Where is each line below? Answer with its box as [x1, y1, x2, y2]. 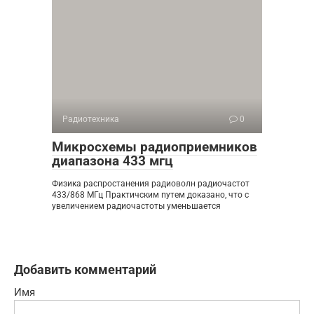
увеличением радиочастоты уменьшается [52, 201, 221, 212]
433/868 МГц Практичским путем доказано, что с [52, 190, 249, 200]
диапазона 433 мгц [52, 153, 173, 170]
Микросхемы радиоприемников [52, 139, 257, 156]
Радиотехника [62, 114, 119, 125]
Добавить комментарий [14, 262, 156, 278]
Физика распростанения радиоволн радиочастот [52, 179, 250, 189]
